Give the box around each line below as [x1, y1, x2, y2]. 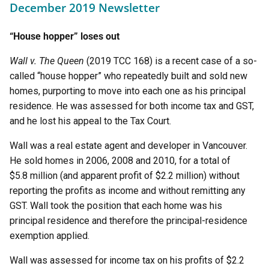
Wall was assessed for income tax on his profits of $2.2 [10, 255, 244, 266]
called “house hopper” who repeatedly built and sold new [10, 70, 247, 82]
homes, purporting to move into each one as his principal [10, 85, 246, 97]
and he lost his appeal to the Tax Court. [10, 115, 171, 127]
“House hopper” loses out [10, 31, 119, 42]
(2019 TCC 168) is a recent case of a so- [86, 55, 257, 67]
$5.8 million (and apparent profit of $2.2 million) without [10, 170, 240, 181]
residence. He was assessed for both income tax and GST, [10, 100, 254, 112]
